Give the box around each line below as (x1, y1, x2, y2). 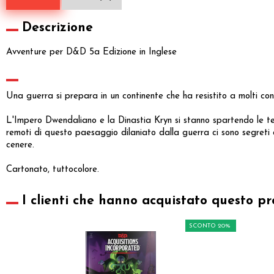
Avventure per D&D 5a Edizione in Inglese (6, 47, 177, 57)
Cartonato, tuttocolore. (6, 165, 99, 174)
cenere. (6, 140, 34, 150)
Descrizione (22, 21, 93, 34)
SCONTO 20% (188, 222, 231, 229)
